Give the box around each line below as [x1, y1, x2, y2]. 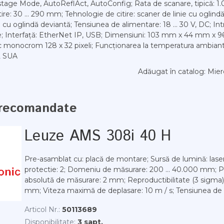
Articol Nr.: [24, 205, 60, 214]
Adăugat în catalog [138, 67, 204, 76]
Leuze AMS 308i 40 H [24, 125, 171, 147]
